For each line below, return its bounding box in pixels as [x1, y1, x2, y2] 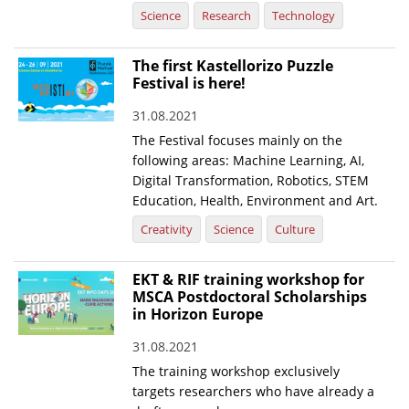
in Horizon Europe [132, 304, 264, 325]
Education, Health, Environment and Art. [132, 192, 379, 210]
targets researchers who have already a [132, 383, 375, 401]
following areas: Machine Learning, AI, [132, 152, 365, 170]
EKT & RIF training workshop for [132, 269, 365, 290]
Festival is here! [132, 73, 246, 94]
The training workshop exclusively [132, 362, 341, 381]
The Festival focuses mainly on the [132, 131, 343, 150]
